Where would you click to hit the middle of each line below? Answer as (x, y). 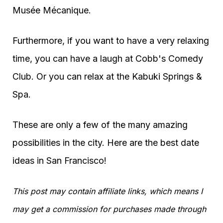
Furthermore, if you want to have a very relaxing (111, 41)
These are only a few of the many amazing (100, 125)
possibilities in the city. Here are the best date (106, 143)
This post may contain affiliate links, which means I (108, 191)
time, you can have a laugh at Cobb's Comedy (108, 58)
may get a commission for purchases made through (109, 209)
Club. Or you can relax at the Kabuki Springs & (107, 76)
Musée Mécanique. (52, 10)
